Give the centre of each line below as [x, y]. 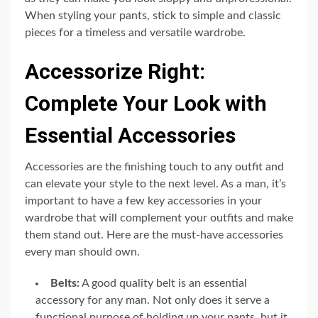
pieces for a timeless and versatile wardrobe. [135, 32]
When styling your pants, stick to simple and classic [153, 15]
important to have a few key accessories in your [143, 201]
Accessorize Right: [115, 71]
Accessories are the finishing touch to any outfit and [154, 166]
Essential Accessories [130, 135]
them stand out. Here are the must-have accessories [154, 235]
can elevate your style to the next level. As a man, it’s [155, 183]
